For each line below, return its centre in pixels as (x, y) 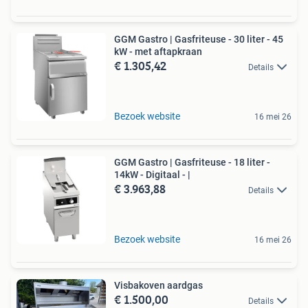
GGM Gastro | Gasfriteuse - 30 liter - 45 (199, 39)
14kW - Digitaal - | (152, 175)
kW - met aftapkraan (158, 52)
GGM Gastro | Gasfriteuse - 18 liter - (192, 162)
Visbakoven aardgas (158, 285)
